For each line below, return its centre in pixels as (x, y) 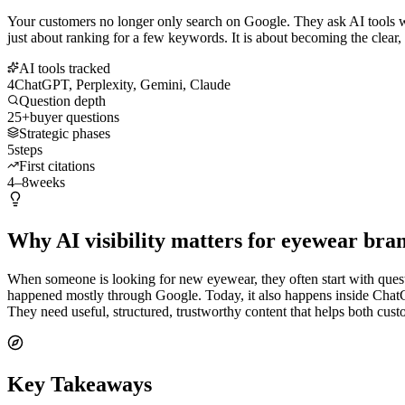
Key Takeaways (80, 384)
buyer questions (75, 117)
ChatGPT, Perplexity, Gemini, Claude (122, 84)
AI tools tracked (65, 68)
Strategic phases (65, 133)
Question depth (62, 100)
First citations (57, 165)
